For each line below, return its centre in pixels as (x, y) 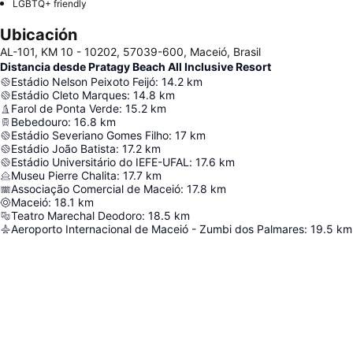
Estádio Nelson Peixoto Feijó (83, 82)
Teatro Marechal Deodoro (76, 216)
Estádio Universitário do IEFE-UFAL (100, 162)
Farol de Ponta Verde (65, 109)
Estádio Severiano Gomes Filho (90, 136)
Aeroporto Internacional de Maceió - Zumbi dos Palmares (158, 229)
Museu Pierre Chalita (64, 176)
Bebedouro (39, 122)
